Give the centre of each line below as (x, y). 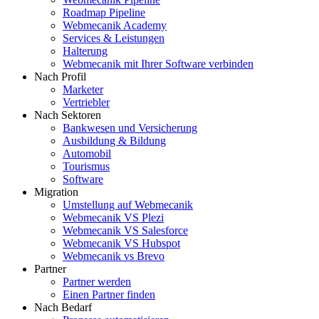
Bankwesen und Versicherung (130, 128)
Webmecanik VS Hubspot (121, 244)
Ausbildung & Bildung (114, 141)
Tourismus (86, 167)
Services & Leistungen (114, 38)
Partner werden (97, 282)
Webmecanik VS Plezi (113, 218)
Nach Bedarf (63, 308)
